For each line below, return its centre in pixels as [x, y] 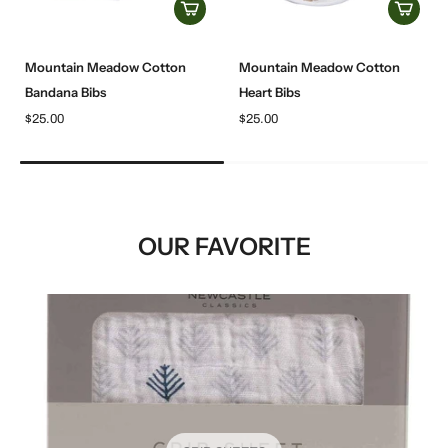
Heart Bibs [269, 91]
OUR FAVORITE [224, 246]
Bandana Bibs [65, 91]
